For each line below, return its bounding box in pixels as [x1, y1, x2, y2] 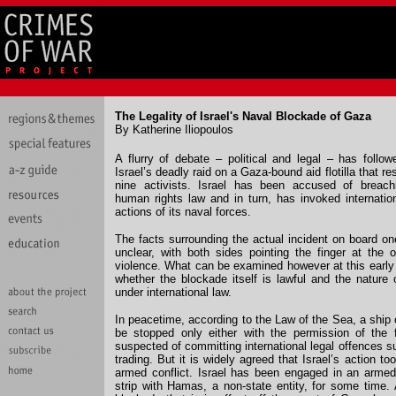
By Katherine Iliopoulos [115, 123, 233, 136]
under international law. [115, 286, 232, 299]
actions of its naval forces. [115, 205, 251, 218]
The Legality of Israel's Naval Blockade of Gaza [115, 110, 371, 123]
